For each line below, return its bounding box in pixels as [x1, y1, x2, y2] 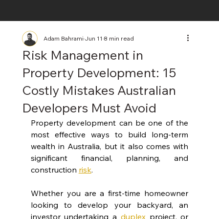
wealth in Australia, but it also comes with [30, 141, 189, 151]
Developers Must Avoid [22, 99, 156, 116]
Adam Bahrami [43, 34, 84, 42]
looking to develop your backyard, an [30, 199, 189, 210]
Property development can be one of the [30, 117, 189, 128]
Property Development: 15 [22, 64, 176, 81]
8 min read [103, 34, 134, 42]
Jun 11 [84, 34, 103, 42]
